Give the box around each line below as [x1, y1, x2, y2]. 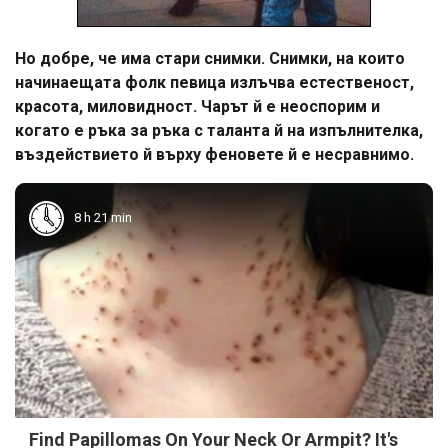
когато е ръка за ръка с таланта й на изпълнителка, [15, 120, 423, 140]
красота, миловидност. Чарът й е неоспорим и [15, 96, 380, 116]
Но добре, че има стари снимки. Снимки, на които [15, 48, 405, 68]
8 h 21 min [74, 210, 132, 226]
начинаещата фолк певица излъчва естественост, [15, 72, 414, 92]
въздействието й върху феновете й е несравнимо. [15, 144, 414, 164]
